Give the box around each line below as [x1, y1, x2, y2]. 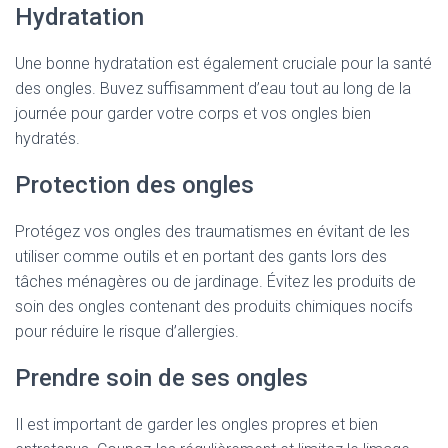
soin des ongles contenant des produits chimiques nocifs [15, 297, 413, 316]
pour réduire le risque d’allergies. [15, 322, 239, 341]
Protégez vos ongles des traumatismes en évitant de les [15, 222, 410, 241]
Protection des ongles [15, 171, 254, 199]
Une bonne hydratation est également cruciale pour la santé [15, 54, 432, 73]
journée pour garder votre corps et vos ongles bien [15, 104, 371, 123]
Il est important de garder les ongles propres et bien [15, 415, 378, 434]
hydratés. [15, 129, 80, 148]
